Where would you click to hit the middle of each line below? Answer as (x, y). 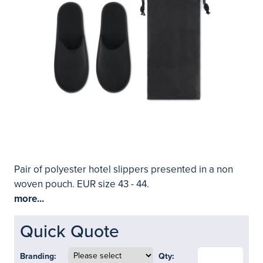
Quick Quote (70, 232)
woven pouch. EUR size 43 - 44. (82, 184)
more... (29, 199)
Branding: (38, 256)
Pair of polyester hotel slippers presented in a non (124, 169)
